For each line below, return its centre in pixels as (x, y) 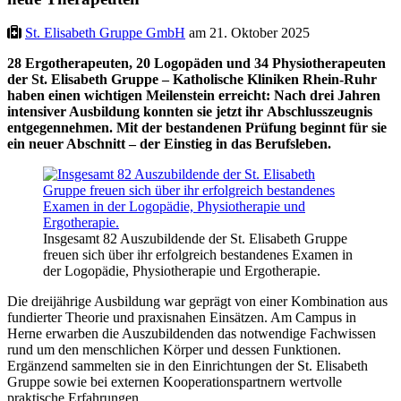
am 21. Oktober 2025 (247, 33)
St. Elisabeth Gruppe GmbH (105, 33)
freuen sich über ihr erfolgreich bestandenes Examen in (198, 255)
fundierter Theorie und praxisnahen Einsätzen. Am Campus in (182, 318)
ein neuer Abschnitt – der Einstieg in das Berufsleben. (169, 144)
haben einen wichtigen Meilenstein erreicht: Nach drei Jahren (194, 96)
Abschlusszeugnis (320, 112)
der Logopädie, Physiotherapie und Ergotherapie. (182, 271)
